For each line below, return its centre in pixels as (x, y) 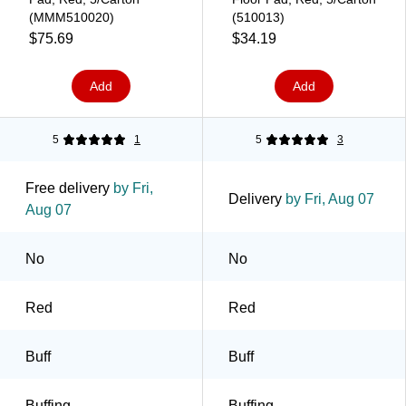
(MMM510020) (72, 17)
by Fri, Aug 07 (328, 198)
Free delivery (68, 188)
